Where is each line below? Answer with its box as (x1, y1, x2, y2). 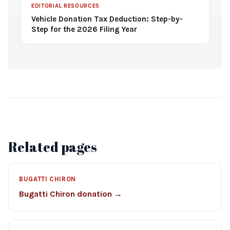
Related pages (8, 138, 97, 156)
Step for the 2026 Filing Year (31, 25, 137, 34)
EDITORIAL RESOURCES (31, 2, 100, 9)
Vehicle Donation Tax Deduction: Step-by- (31, 14, 183, 24)
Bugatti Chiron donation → (19, 189, 122, 199)
